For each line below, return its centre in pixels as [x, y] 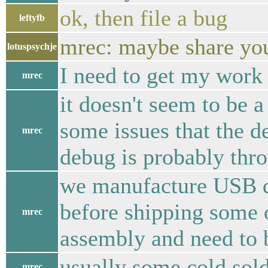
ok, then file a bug [144, 18]
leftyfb [32, 18]
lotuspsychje [32, 46]
